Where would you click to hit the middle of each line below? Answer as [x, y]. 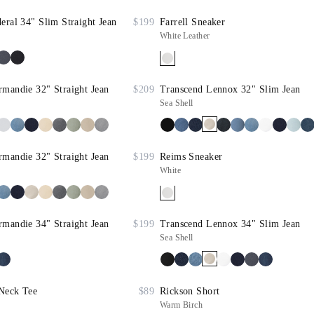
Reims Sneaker [191, 157]
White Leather [185, 36]
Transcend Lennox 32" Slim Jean [230, 89]
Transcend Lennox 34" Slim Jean [230, 224]
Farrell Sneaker [193, 22]
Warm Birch [182, 305]
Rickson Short [190, 291]
